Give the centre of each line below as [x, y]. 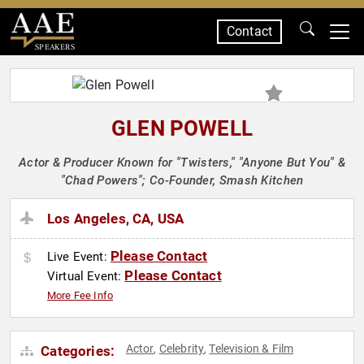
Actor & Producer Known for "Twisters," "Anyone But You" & [182, 162]
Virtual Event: [86, 277]
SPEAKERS [54, 47]
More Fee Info [80, 296]
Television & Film [251, 349]
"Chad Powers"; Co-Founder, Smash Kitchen [182, 180]
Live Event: [79, 257]
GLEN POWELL [182, 128]
